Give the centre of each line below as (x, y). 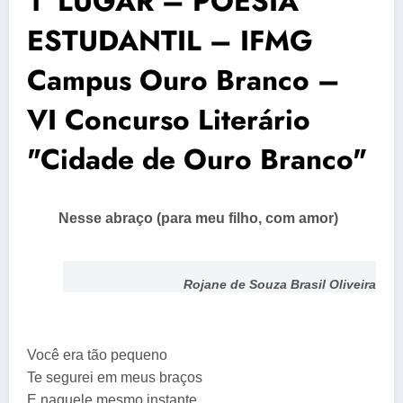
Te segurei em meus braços (115, 378)
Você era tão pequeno (101, 355)
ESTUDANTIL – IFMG (170, 40)
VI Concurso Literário (169, 119)
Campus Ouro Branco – (184, 80)
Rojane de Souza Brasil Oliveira (280, 284)
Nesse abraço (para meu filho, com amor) (201, 218)
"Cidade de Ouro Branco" (197, 159)
